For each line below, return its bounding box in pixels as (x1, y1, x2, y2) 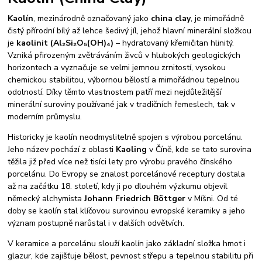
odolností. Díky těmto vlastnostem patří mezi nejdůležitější (8, 86, 222, 98)
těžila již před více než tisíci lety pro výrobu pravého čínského (8, 156, 233, 167)
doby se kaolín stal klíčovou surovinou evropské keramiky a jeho (8, 205, 246, 216)
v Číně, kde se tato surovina (147, 143, 252, 155)
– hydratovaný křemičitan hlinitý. (113, 37, 235, 49)
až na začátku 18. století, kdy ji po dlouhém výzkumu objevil (8, 180, 228, 192)
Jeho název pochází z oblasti (8, 143, 116, 155)
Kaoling (116, 143, 147, 155)
